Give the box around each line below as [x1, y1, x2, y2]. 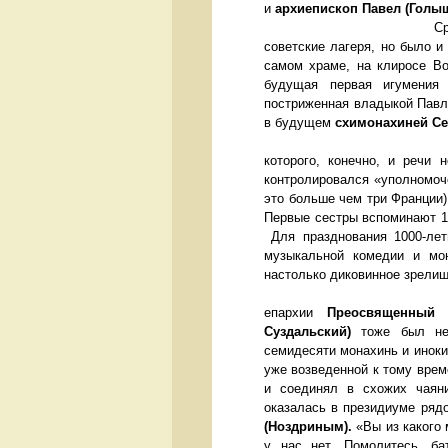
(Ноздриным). [264, 419, 352, 435]
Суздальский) [264, 324, 351, 340]
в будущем [264, 115, 336, 131]
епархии [264, 305, 327, 321]
